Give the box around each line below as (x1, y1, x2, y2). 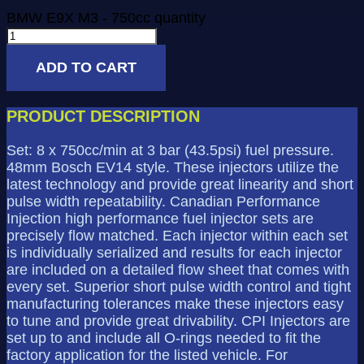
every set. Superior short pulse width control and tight (6, 279, 351, 295)
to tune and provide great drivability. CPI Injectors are (6, 313, 350, 329)
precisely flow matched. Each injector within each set (6, 227, 348, 244)
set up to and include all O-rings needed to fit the (6, 330, 321, 346)
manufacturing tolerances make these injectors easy (6, 296, 344, 312)
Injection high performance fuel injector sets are (6, 210, 314, 227)
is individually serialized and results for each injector (6, 245, 342, 261)
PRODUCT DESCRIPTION (6, 107, 200, 125)
